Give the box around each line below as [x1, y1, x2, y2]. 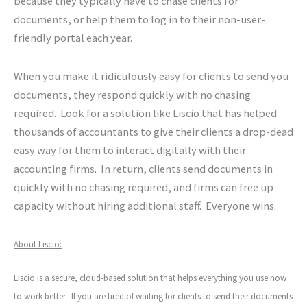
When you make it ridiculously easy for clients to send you [14, 69, 288, 83]
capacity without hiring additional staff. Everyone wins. [14, 198, 276, 212]
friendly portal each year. [14, 31, 136, 45]
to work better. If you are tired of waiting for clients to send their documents [14, 291, 293, 303]
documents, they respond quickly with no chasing [14, 87, 251, 101]
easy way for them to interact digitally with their [14, 143, 246, 157]
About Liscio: [14, 238, 62, 250]
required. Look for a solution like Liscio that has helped [14, 106, 277, 120]
